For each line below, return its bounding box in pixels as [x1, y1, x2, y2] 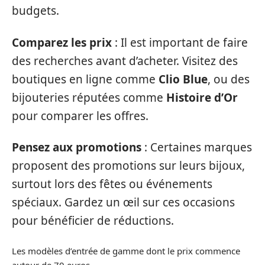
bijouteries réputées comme [12, 89, 166, 105]
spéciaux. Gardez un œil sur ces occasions [12, 195, 235, 211]
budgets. [12, 3, 59, 19]
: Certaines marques [141, 140, 252, 156]
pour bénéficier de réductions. [12, 213, 174, 229]
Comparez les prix [12, 34, 112, 50]
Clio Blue [159, 71, 208, 87]
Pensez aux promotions [12, 140, 141, 156]
